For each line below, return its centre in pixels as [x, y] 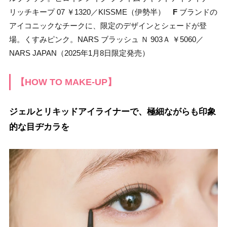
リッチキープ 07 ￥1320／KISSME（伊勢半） [91, 12]
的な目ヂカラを [39, 127]
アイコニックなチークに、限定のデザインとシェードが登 [108, 26]
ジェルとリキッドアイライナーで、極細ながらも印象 [112, 112]
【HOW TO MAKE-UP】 [66, 82]
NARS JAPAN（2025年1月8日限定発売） [79, 53]
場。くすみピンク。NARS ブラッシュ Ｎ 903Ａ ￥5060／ [106, 40]
